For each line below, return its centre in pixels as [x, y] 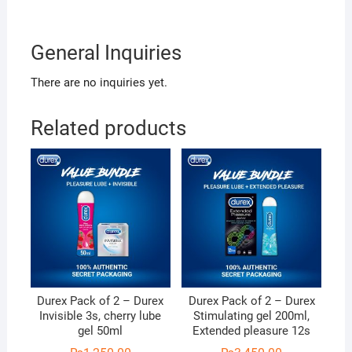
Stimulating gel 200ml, [252, 315]
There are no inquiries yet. [99, 82]
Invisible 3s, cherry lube [101, 315]
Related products [108, 128]
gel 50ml [101, 330]
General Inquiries [106, 52]
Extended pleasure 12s [252, 330]
